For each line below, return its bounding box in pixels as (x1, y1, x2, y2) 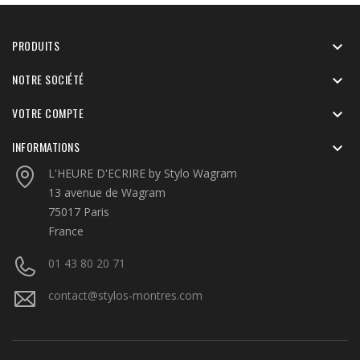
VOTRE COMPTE (12, 104, 84, 121)
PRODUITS (12, 36, 59, 54)
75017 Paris (48, 203, 109, 219)
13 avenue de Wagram (48, 184, 166, 200)
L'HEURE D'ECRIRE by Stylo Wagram (48, 165, 237, 181)
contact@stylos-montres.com (48, 287, 202, 303)
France (48, 223, 84, 239)
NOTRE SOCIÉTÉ (12, 70, 84, 88)
